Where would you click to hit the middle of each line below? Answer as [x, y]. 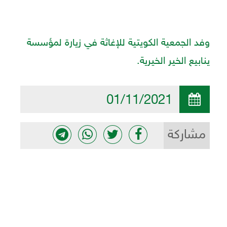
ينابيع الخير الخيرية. [174, 61]
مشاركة [187, 136]
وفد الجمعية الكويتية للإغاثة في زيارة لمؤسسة [119, 43]
